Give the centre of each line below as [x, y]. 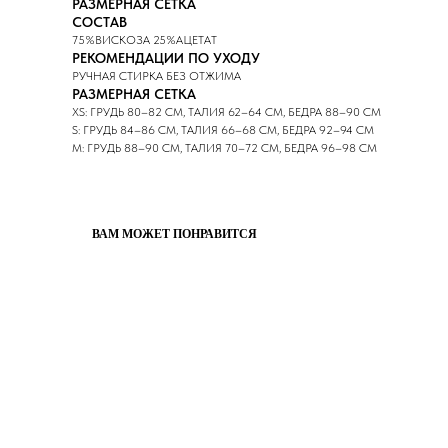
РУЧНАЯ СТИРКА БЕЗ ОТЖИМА [156, 76]
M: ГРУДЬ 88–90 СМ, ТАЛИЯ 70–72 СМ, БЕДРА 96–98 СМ [224, 148]
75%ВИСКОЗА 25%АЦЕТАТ [144, 40]
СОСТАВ [99, 22]
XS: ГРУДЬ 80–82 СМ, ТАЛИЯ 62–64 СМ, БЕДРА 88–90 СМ [226, 112]
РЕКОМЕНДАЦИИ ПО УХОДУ [166, 58]
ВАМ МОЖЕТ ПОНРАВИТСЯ [174, 234]
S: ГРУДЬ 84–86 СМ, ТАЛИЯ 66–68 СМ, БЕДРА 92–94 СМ [223, 130]
